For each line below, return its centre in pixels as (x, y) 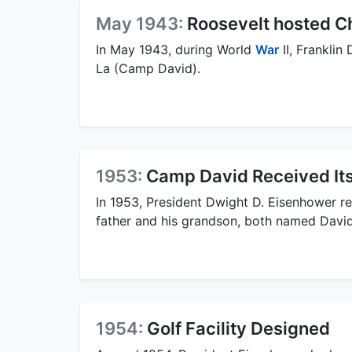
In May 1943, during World (176, 49)
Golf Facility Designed (238, 328)
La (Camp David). (148, 68)
